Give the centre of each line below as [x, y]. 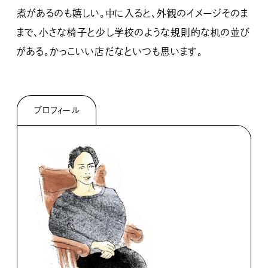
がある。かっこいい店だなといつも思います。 [110, 51]
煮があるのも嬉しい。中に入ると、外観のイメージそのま [133, 13]
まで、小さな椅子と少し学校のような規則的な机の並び [134, 32]
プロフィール [57, 110]
